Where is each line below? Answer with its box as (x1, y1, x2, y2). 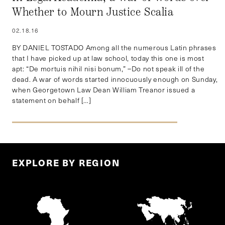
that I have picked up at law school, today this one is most (12, 53, 204, 63)
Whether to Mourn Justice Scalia (12, 5, 174, 20)
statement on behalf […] (12, 95, 91, 105)
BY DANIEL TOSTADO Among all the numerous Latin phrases (12, 43, 216, 53)
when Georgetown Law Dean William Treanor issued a (12, 85, 195, 95)
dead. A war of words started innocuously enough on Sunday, (12, 74, 218, 84)
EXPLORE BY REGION (12, 156, 120, 170)
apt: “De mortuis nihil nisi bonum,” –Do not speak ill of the (12, 64, 205, 74)
